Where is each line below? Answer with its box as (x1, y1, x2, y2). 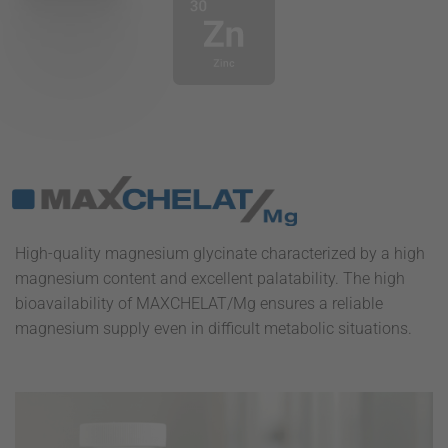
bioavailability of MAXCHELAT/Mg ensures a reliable (15, 294, 383, 314)
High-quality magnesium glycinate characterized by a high (15, 244, 425, 264)
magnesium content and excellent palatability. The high (15, 269, 405, 289)
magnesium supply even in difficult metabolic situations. (15, 319, 412, 339)
